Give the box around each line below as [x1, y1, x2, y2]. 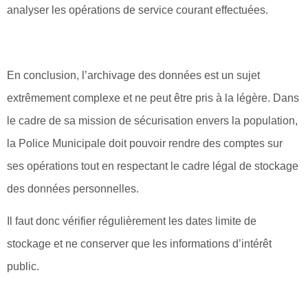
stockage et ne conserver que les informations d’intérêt [7, 238, 272, 250]
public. [7, 261, 39, 273]
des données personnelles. [7, 182, 139, 195]
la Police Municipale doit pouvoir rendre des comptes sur [7, 137, 283, 149]
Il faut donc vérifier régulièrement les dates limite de [7, 215, 256, 228]
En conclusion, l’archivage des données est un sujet [7, 69, 260, 81]
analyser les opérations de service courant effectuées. [7, 4, 268, 16]
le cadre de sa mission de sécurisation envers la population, [7, 114, 298, 126]
